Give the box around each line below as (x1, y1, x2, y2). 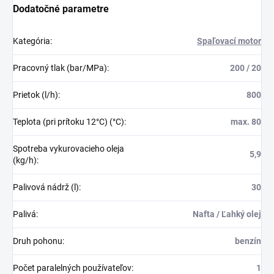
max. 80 (231, 116, 261, 127)
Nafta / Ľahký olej (193, 209, 261, 219)
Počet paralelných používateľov (13, 262, 131, 273)
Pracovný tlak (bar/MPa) (13, 62, 107, 73)
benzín (235, 235, 261, 246)
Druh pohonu (13, 235, 62, 246)
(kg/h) (13, 155, 37, 165)
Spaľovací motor (197, 35, 261, 46)
